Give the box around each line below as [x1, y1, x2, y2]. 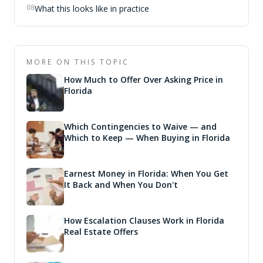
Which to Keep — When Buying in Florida [64, 132, 230, 143]
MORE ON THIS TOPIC [26, 57, 129, 67]
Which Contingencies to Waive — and [64, 121, 217, 132]
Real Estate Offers [64, 226, 138, 237]
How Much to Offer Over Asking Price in [64, 74, 223, 85]
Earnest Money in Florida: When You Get [64, 168, 228, 179]
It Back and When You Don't [64, 179, 178, 190]
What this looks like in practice [35, 3, 149, 14]
